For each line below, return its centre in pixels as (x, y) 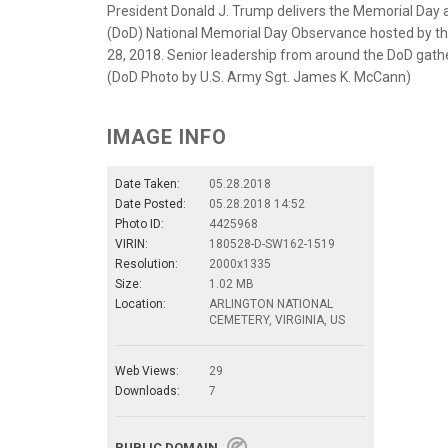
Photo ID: (139, 224)
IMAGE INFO (167, 137)
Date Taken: (147, 184)
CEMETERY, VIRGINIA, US (277, 320)
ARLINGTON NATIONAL (271, 304)
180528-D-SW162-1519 (272, 244)
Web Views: (147, 371)
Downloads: (147, 391)
